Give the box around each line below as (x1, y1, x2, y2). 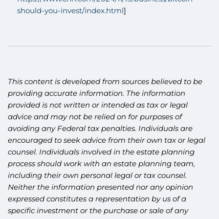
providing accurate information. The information (8, 88, 186, 98)
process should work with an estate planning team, (8, 158, 196, 168)
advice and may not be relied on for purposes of (8, 111, 182, 121)
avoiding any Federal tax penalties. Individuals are (8, 123, 193, 133)
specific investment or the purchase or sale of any (8, 205, 189, 215)
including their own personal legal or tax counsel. (8, 170, 187, 180)
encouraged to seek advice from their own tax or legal (8, 135, 206, 145)
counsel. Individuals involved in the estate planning (8, 147, 195, 156)
